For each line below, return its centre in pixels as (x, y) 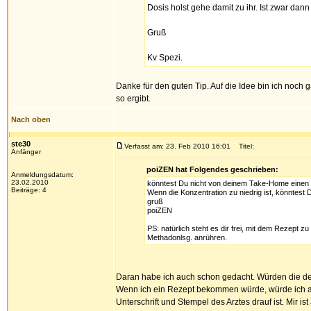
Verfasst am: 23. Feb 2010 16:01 (177, 146)
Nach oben (31, 119)
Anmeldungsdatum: (42, 175)
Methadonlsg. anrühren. (187, 237)
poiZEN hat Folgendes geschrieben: (212, 169)
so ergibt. (133, 99)
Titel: (243, 146)
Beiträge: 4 (29, 190)
